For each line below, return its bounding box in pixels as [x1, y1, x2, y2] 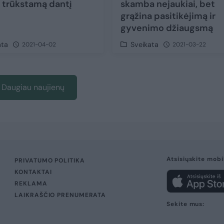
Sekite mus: [166, 200, 205, 208]
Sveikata [130, 40, 158, 49]
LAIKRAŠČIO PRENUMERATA [14, 191, 106, 199]
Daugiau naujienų [1, 82, 64, 93]
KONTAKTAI [14, 168, 52, 176]
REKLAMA [14, 179, 47, 188]
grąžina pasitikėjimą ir [120, 10, 216, 22]
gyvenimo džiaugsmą [120, 22, 213, 34]
